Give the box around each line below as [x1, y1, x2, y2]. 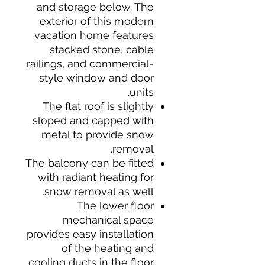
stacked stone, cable [50, 43, 154, 56]
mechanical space [63, 214, 154, 226]
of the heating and [62, 242, 154, 254]
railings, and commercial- [27, 57, 154, 70]
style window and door [39, 72, 154, 84]
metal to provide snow [41, 128, 154, 141]
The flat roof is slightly [43, 100, 154, 112]
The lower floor [77, 199, 154, 212]
